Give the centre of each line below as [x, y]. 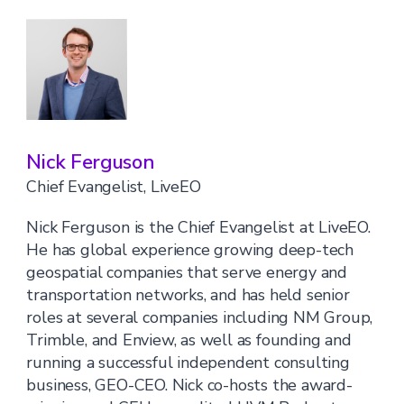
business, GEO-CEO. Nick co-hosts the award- [189, 385]
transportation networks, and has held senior [188, 295]
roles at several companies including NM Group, [200, 317]
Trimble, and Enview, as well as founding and [189, 340]
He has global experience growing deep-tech [190, 250]
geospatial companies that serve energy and [187, 272]
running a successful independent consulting [188, 363]
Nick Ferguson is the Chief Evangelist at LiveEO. [198, 227]
